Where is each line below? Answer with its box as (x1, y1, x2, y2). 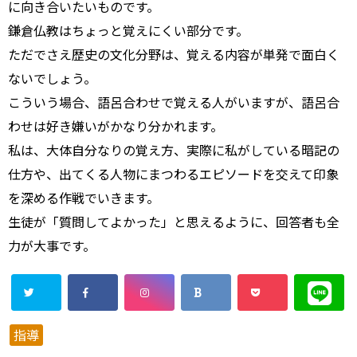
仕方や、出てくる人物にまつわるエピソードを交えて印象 (8, 166, 339, 182)
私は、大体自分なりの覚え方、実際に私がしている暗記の (8, 142, 339, 158)
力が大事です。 (8, 237, 96, 253)
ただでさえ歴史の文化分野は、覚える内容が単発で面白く (8, 46, 339, 62)
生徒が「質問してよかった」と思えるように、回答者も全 (8, 214, 339, 229)
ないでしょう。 (8, 70, 96, 86)
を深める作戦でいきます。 (8, 190, 159, 206)
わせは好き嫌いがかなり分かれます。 (8, 118, 223, 134)
